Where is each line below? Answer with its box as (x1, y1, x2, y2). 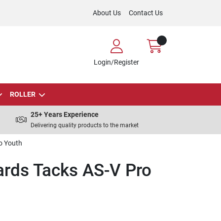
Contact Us (129, 9, 163, 17)
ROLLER (9, 90, 36, 98)
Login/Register (94, 58, 139, 66)
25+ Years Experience (30, 110, 99, 118)
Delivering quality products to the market (30, 122, 139, 129)
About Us (93, 9, 121, 17)
